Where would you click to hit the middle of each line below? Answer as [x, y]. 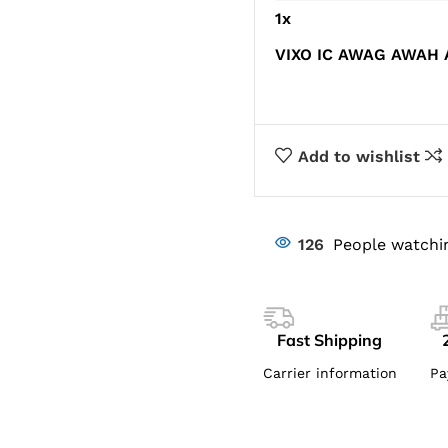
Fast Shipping [330, 340]
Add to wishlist [358, 156]
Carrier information [329, 373]
